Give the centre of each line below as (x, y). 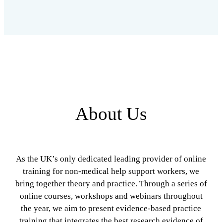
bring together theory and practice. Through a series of (111, 183)
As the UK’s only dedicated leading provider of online (111, 159)
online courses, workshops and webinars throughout (111, 196)
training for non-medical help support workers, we (111, 171)
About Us (111, 113)
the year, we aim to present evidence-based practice (111, 208)
